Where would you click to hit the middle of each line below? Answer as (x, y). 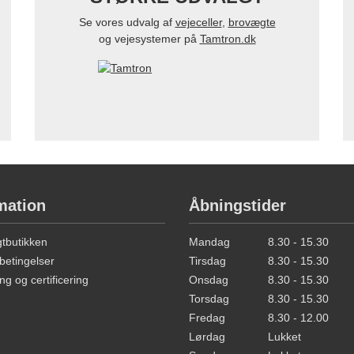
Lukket (284, 337)
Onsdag (209, 280)
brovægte (252, 23)
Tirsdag (207, 261)
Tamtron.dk (228, 39)
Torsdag (209, 299)
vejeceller (198, 23)
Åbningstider (237, 206)
